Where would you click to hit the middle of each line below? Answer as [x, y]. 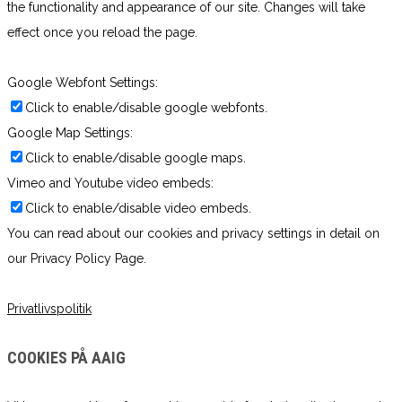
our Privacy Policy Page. [77, 259]
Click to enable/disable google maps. [135, 158]
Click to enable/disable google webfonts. [146, 108]
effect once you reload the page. [102, 33]
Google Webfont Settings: [83, 83]
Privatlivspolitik [49, 309]
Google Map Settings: [70, 133]
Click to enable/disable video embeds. [138, 209]
